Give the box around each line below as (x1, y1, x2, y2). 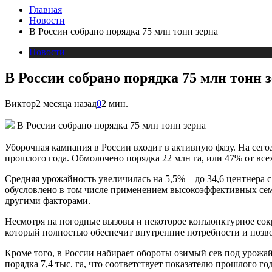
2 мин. (101, 98, 128, 109)
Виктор (5, 98, 36, 109)
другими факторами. (5, 195, 93, 206)
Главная (29, 4, 62, 15)
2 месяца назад (36, 98, 97, 109)
